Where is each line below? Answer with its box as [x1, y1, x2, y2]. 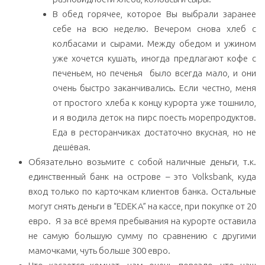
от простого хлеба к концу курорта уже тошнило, [52, 98, 256, 108]
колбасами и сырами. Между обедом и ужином [52, 38, 256, 49]
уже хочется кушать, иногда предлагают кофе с [52, 53, 256, 64]
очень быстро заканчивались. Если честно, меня [52, 83, 256, 93]
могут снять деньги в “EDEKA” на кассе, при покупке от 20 [28, 201, 256, 212]
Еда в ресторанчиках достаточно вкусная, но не [52, 127, 256, 138]
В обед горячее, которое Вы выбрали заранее [52, 9, 256, 20]
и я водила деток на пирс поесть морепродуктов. [52, 112, 256, 123]
